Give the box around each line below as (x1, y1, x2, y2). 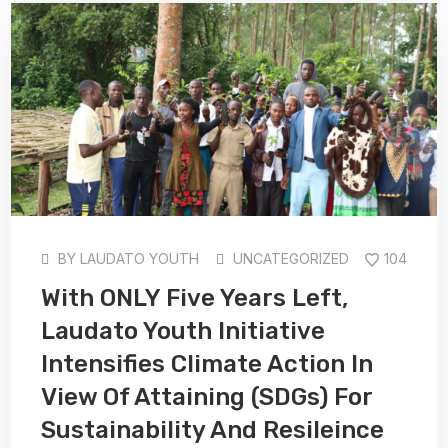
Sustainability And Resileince (41, 415, 385, 444)
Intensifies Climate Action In (41, 349, 374, 378)
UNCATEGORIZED (232, 249, 349, 267)
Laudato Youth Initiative (41, 316, 326, 345)
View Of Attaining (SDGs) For (41, 382, 373, 411)
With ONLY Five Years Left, (41, 283, 349, 312)
